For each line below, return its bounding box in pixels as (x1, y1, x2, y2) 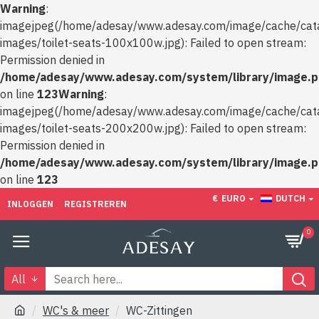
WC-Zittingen (126, 303, 192, 318)
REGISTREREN (64, 198, 127, 209)
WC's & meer (43, 303, 109, 318)
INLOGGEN (7, 198, 53, 209)
